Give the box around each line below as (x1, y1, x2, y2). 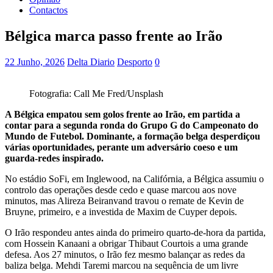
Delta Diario (67, 56, 115, 67)
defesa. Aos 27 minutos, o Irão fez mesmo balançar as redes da (5, 249, 245, 260)
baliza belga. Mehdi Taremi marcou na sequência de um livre (5, 260, 238, 271)
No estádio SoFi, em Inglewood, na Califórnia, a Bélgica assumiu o (5, 173, 264, 184)
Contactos (29, 5, 68, 15)
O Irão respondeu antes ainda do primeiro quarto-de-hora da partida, (5, 227, 266, 238)
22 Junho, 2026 (5, 56, 65, 67)
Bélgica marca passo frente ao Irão (5, 27, 222, 44)
